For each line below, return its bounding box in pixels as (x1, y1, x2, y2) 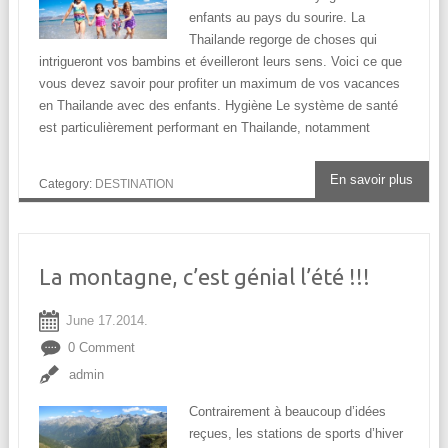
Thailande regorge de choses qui (188, 32, 377, 48)
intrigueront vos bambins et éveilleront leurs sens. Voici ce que (38, 54, 402, 70)
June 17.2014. (65, 313, 148, 329)
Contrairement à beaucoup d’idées (188, 404, 386, 420)
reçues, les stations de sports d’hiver (188, 426, 403, 442)
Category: (38, 176, 95, 191)
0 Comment (67, 340, 135, 356)
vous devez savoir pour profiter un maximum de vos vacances (38, 76, 400, 92)
